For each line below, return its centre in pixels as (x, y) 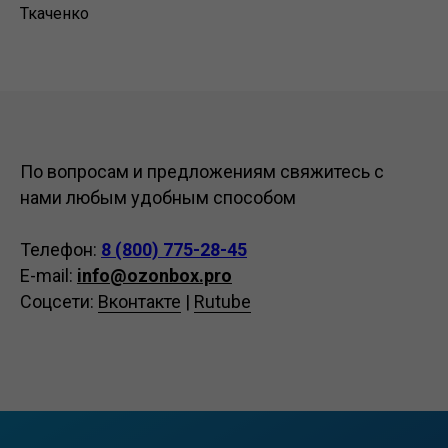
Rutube (222, 301)
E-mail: (48, 275)
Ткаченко (54, 13)
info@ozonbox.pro (154, 275)
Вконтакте (139, 301)
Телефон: (60, 249)
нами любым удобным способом (158, 197)
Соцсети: (59, 301)
